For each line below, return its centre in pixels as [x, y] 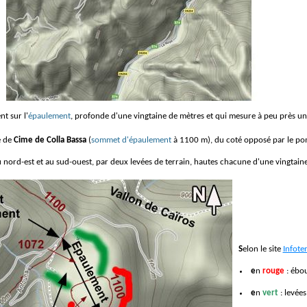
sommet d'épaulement [131, 140]
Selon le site [262, 249]
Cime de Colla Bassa [50, 140]
